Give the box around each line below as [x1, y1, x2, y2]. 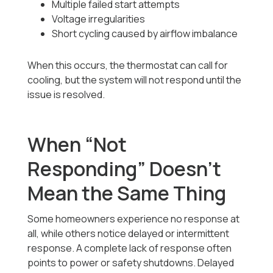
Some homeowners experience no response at [27, 212, 240, 226]
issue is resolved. [27, 88, 105, 102]
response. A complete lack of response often [27, 241, 232, 255]
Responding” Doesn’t [27, 155, 222, 183]
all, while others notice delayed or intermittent [27, 227, 230, 241]
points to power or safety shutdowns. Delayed [27, 256, 235, 270]
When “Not [27, 131, 127, 158]
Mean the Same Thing [27, 180, 227, 207]
